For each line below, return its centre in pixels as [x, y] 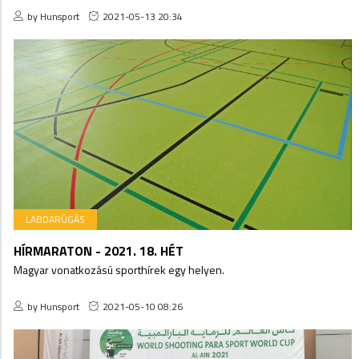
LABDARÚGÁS [55, 219]
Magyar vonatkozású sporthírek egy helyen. [119, 269]
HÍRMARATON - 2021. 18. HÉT [99, 250]
